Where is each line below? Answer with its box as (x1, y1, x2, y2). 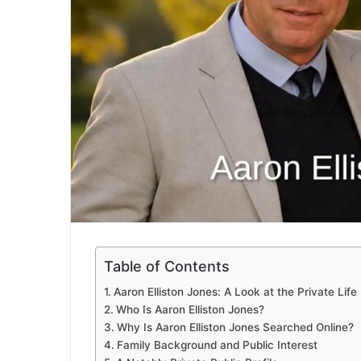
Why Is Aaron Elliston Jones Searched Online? (116, 320, 354, 334)
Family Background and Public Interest (116, 338, 317, 351)
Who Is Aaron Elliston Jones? (115, 302, 264, 316)
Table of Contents (104, 257, 230, 275)
